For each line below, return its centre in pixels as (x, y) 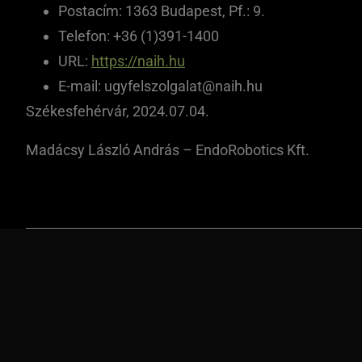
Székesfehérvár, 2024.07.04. (118, 111)
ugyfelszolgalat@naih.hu (183, 86)
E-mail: (81, 86)
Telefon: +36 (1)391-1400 (139, 36)
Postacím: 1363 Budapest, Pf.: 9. (162, 11)
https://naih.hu (138, 61)
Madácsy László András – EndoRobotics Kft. (168, 150)
